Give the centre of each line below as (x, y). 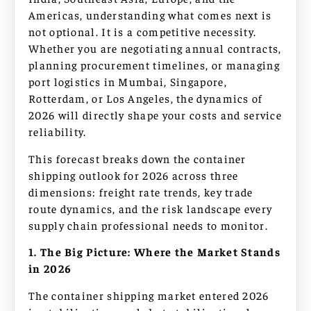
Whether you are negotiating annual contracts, (155, 48)
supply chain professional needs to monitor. (148, 225)
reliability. (58, 132)
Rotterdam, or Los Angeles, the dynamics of (146, 98)
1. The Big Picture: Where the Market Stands (154, 252)
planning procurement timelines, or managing (154, 65)
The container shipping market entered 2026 (149, 295)
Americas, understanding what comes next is (150, 15)
